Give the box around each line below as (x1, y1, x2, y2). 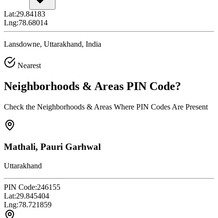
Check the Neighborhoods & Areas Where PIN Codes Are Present (4, 102, 208, 111)
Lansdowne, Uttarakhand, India (4, 39, 101, 48)
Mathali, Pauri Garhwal (4, 142, 101, 152)
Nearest (16, 61, 41, 70)
